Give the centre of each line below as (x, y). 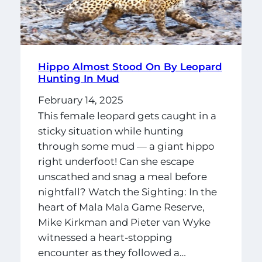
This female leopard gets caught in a (127, 116)
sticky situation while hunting (111, 131)
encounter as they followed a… (112, 253)
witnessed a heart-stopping (105, 238)
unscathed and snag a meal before (122, 177)
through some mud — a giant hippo (126, 146)
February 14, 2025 (80, 100)
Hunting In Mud (78, 78)
